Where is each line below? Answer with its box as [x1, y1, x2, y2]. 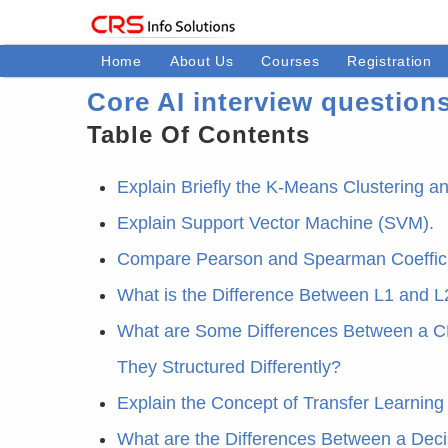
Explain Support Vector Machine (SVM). [117, 213, 434, 233]
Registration [347, 53, 432, 69]
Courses [261, 53, 320, 69]
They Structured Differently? [117, 357, 341, 377]
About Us [169, 53, 234, 69]
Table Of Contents [87, 121, 310, 148]
